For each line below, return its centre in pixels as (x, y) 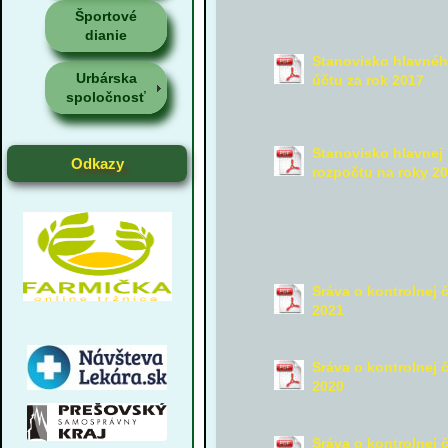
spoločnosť (106, 97)
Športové (106, 16)
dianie (106, 35)
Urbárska (106, 78)
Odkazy (97, 163)
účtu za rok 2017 (367, 79)
